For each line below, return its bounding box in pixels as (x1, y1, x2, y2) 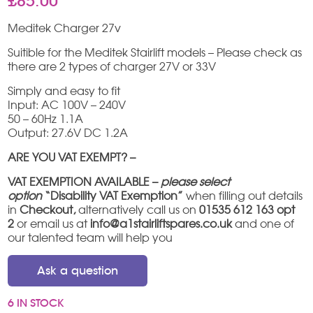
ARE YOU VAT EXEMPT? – (8, 150, 136, 164)
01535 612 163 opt (199, 202, 296, 217)
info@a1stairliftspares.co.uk (90, 216, 233, 231)
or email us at (14, 216, 91, 231)
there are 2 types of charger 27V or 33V (8, 59, 217, 73)
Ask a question (37, 263, 119, 278)
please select (161, 174, 231, 189)
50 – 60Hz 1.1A (8, 111, 84, 126)
